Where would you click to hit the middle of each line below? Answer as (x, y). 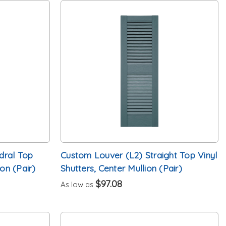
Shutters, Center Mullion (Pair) (121, 168)
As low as (78, 184)
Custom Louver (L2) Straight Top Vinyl (139, 155)
